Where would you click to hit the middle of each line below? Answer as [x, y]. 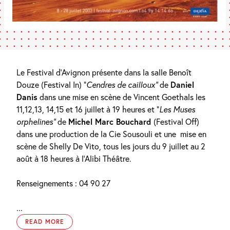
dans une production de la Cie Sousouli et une [96, 134]
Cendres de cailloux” [123, 84]
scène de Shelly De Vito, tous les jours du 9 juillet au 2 [111, 146]
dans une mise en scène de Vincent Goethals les [121, 97]
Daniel [182, 84]
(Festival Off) [176, 121]
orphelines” [36, 121]
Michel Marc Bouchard [111, 121]
